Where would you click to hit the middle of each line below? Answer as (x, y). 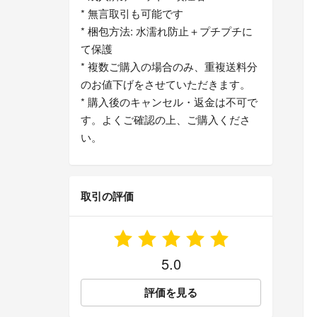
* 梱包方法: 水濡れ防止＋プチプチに (167, 31)
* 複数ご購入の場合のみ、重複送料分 (169, 67)
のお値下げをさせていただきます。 (166, 84)
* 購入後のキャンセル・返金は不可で (169, 102)
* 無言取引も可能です (132, 13)
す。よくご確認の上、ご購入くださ (166, 120)
